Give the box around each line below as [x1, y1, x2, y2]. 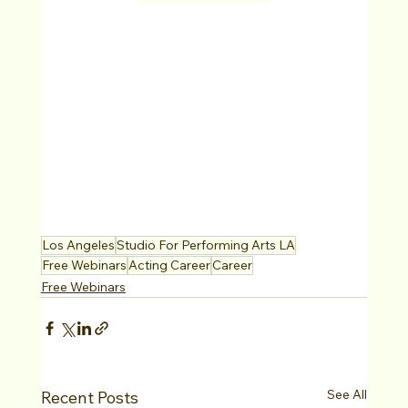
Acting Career [127, 257, 210, 274]
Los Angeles [41, 237, 115, 254]
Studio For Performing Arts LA [116, 237, 295, 254]
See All [327, 386, 368, 403]
